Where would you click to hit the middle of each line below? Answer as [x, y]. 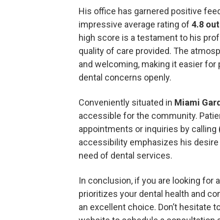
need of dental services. [125, 155]
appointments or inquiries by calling [149, 129]
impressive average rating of [135, 24]
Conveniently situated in [126, 102]
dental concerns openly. [125, 77]
